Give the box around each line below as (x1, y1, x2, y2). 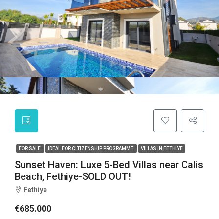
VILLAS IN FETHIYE (141, 146, 183, 151)
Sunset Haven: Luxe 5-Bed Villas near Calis (15, 159, 203, 171)
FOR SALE (19, 146, 42, 151)
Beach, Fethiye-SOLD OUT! (15, 171, 131, 182)
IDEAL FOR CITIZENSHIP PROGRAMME (48, 146, 134, 151)
